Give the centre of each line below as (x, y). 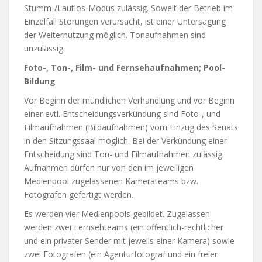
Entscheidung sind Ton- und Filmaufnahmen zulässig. (124, 154)
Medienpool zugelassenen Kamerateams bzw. (111, 181)
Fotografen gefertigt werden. (79, 194)
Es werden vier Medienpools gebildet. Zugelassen (117, 214)
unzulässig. (44, 48)
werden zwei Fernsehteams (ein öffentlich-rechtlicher (124, 227)
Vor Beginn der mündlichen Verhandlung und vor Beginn (129, 100)
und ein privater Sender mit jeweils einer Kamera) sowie (129, 241)
